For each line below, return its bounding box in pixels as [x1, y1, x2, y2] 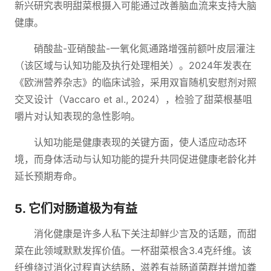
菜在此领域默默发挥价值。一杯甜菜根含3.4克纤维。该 [15, 244, 252, 256]
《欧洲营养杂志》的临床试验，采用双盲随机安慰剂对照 [15, 76, 256, 88]
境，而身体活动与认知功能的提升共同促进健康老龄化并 [15, 153, 256, 165]
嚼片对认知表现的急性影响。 [15, 110, 140, 122]
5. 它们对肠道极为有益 [15, 201, 137, 216]
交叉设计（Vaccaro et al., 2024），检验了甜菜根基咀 [15, 93, 252, 105]
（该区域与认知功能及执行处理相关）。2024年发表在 [15, 59, 252, 71]
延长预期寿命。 [15, 170, 82, 182]
